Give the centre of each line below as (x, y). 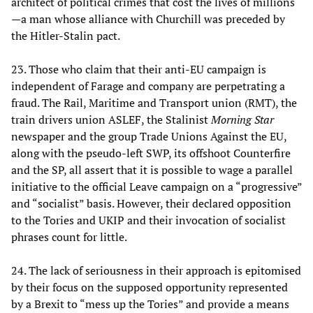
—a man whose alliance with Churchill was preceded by (148, 19)
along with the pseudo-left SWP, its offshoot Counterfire (151, 153)
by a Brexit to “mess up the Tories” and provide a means (150, 304)
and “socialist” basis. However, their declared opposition (151, 203)
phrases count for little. (69, 236)
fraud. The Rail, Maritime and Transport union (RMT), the (154, 102)
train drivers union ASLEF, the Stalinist (111, 119)
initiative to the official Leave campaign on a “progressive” (156, 186)
